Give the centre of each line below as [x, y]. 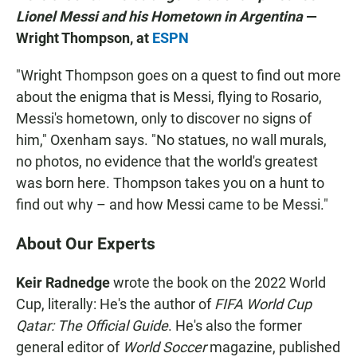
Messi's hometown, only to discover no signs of [164, 118]
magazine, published [275, 347]
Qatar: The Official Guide [92, 325]
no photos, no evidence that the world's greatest [167, 161]
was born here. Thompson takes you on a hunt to [170, 182]
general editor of [69, 347]
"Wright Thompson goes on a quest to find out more [178, 75]
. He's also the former [235, 325]
